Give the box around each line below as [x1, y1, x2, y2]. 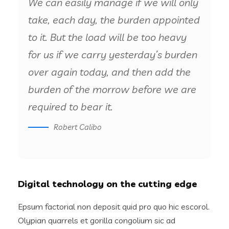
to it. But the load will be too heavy [28, 31, 187, 44]
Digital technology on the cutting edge [18, 178, 197, 190]
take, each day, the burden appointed [28, 13, 200, 27]
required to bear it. [28, 100, 113, 113]
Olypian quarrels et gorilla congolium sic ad [18, 215, 175, 226]
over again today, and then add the [28, 65, 191, 79]
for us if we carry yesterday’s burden [28, 48, 197, 61]
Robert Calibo [54, 122, 102, 132]
